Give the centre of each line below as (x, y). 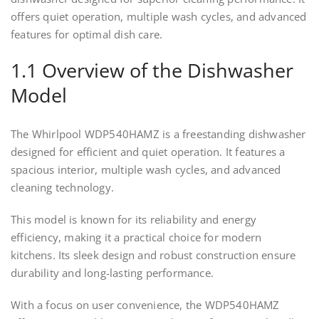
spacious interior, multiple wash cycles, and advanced (146, 170)
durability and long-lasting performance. (112, 273)
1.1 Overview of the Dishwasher (152, 70)
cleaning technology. (62, 188)
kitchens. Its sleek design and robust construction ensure (153, 255)
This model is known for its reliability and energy (134, 220)
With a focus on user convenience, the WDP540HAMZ (145, 305)
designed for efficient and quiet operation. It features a (148, 152)
